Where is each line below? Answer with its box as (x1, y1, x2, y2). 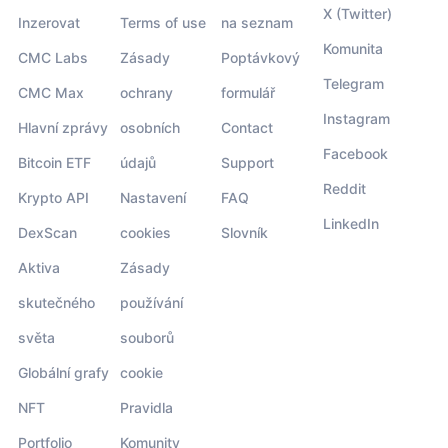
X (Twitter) (322, 4, 392, 22)
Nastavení (119, 188, 186, 206)
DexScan (18, 223, 77, 241)
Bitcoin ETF (18, 153, 91, 171)
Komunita (322, 39, 383, 57)
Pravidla (119, 398, 173, 416)
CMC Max (18, 83, 84, 101)
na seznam (221, 13, 293, 31)
